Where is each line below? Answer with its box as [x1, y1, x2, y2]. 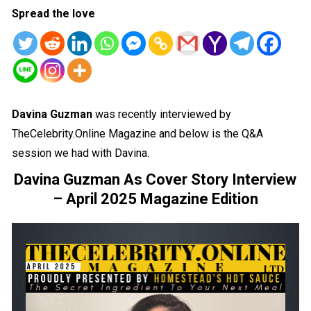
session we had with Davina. [12, 146, 150, 160]
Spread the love [12, 7, 96, 21]
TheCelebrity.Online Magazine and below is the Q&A [12, 127, 264, 141]
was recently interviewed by [92, 108, 232, 121]
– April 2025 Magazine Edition [52, 190, 258, 208]
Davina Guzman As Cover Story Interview [14, 171, 297, 189]
